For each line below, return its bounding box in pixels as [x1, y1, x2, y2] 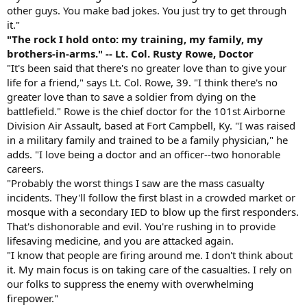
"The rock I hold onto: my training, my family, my [7, 32, 263, 46]
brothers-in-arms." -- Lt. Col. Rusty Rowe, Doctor [7, 46, 254, 60]
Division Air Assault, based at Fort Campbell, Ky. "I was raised [7, 118, 295, 132]
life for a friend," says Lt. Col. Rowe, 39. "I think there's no [7, 75, 278, 89]
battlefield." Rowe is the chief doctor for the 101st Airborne [7, 103, 285, 118]
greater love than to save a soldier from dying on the [7, 89, 256, 103]
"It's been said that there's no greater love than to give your [7, 60, 286, 75]
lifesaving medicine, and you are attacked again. [7, 233, 234, 247]
